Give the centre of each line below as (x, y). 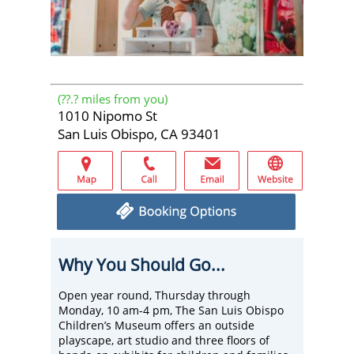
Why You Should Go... (142, 265)
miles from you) (123, 99)
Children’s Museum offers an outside (156, 325)
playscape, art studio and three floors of (164, 340)
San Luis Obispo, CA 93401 (139, 134)
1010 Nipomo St (107, 116)
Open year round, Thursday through (154, 295)
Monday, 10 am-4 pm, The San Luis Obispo (171, 310)
